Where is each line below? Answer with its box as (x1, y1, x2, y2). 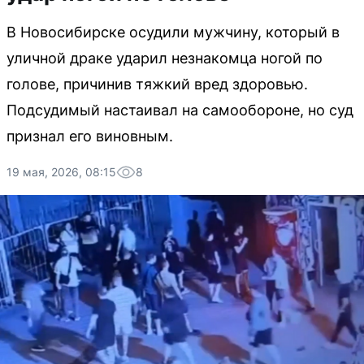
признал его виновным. (6, 128, 173, 145)
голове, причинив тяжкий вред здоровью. (6, 76, 308, 93)
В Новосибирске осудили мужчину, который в (6, 24, 340, 41)
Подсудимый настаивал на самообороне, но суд (6, 102, 353, 119)
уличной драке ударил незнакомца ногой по (6, 50, 323, 67)
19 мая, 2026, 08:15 (6, 165, 116, 179)
